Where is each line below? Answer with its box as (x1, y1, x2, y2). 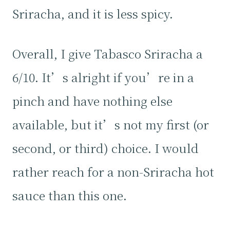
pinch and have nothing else (12, 92, 172, 109)
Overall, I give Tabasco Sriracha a (12, 45, 203, 62)
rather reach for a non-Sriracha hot (12, 163, 214, 180)
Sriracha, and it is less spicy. (12, 5, 173, 22)
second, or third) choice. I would (12, 139, 199, 157)
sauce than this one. (12, 186, 127, 204)
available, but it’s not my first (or (12, 116, 209, 133)
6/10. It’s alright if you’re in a (12, 68, 194, 86)
